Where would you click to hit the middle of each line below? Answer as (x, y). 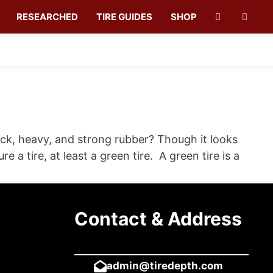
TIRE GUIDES (124, 17)
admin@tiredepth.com (165, 265)
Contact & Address (158, 218)
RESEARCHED (47, 17)
